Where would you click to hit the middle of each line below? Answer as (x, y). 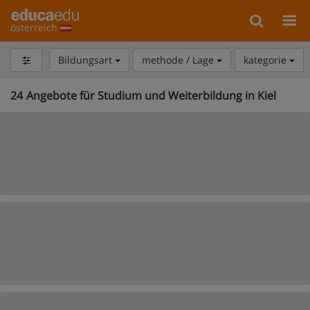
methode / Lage (179, 60)
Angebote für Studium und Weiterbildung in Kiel (151, 95)
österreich (35, 27)
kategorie (266, 60)
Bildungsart (86, 60)
